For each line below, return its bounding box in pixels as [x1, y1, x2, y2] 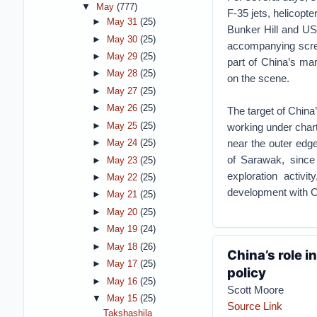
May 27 [106, 86, 140, 96]
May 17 [106, 259, 140, 270]
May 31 [106, 17, 140, 28]
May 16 [106, 276, 140, 287]
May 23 [106, 155, 140, 166]
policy [226, 265, 266, 280]
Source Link [226, 300, 282, 312]
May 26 [106, 103, 140, 114]
